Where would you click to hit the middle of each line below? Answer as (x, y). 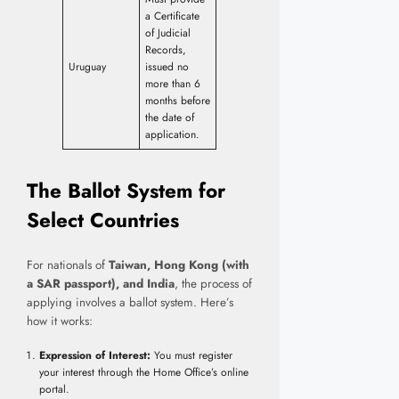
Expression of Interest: (94, 355)
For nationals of (68, 265)
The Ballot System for (126, 191)
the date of (170, 118)
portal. (54, 389)
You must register (191, 355)
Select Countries (103, 220)
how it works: (60, 321)
